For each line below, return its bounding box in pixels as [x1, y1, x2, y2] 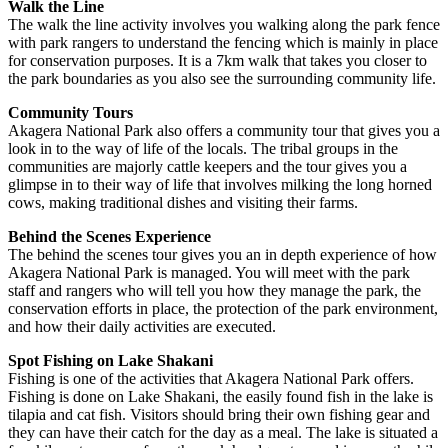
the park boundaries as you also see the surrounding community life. [8, 70, 436, 88]
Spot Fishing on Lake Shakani [8, 352, 213, 370]
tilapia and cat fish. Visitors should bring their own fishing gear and [8, 406, 430, 424]
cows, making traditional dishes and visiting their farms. [8, 194, 358, 212]
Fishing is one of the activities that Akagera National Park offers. [8, 370, 414, 388]
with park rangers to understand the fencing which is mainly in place [8, 34, 438, 52]
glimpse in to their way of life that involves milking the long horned [8, 176, 432, 194]
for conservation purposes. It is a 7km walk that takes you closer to [8, 52, 427, 70]
